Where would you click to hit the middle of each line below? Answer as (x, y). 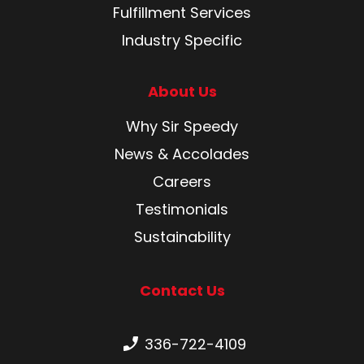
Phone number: (173, 341)
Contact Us (182, 290)
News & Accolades (182, 154)
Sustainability (182, 236)
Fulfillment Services (182, 12)
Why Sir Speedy (182, 126)
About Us (182, 91)
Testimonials (182, 209)
